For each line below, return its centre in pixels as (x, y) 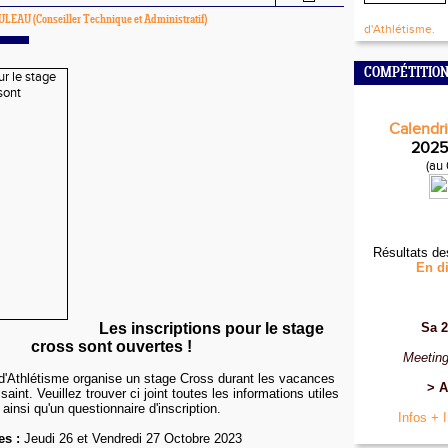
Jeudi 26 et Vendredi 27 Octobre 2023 (132, 438)
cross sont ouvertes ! (111, 346)
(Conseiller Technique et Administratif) (119, 20)
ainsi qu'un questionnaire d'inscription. (111, 408)
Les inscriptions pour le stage (211, 328)
